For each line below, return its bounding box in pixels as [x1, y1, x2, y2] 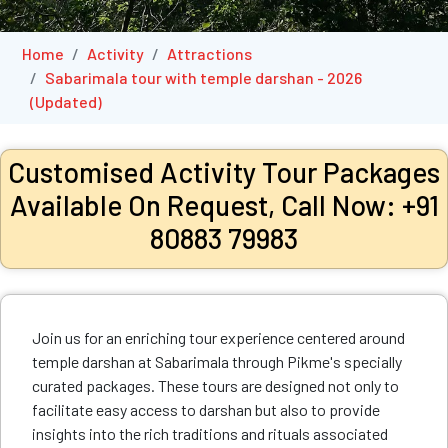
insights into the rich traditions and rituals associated [32, 424, 388, 443]
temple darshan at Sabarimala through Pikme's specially [32, 352, 402, 371]
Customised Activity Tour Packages [8, 155, 440, 189]
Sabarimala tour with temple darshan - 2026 [45, 68, 362, 87]
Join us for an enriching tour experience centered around [32, 328, 405, 347]
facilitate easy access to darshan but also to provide [32, 400, 380, 419]
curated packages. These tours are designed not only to [32, 376, 399, 395]
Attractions [167, 44, 252, 63]
